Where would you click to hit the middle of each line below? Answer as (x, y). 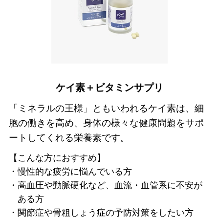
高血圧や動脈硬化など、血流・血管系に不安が (110, 186)
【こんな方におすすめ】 (57, 158)
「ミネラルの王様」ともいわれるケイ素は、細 (106, 109)
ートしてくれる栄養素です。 (69, 138)
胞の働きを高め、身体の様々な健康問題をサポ (106, 123)
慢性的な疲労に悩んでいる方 (75, 172)
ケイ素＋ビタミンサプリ (109, 88)
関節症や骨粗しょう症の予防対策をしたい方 (105, 213)
